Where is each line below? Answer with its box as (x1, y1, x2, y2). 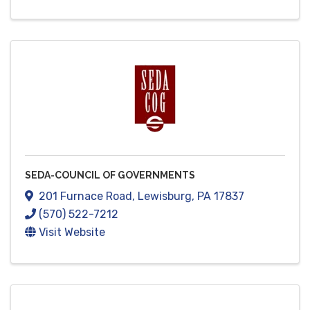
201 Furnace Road (39, 190, 132, 203)
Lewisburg (138, 190, 192, 203)
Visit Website (39, 226, 105, 239)
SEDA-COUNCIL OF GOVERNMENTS (25, 170, 195, 181)
